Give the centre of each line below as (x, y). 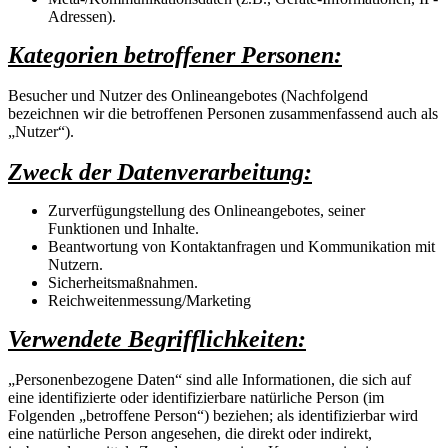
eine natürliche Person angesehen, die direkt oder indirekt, (190, 433)
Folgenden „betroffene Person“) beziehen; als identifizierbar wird (213, 415)
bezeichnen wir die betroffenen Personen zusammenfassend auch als (223, 113)
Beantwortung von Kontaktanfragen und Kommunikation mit (241, 246)
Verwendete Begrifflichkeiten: (157, 338)
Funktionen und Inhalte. (123, 228)
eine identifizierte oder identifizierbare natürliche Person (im (196, 397)
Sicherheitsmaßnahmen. (123, 282)
